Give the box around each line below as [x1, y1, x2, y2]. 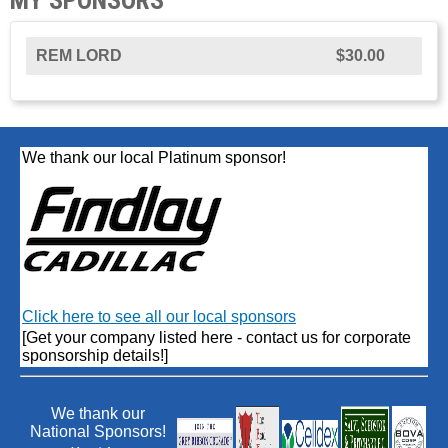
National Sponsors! [30, 422, 166, 440]
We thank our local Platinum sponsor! [22, 148, 286, 166]
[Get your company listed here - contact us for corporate [22, 328, 411, 346]
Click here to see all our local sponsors [22, 307, 296, 325]
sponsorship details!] [22, 346, 168, 364]
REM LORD [36, 46, 122, 64]
